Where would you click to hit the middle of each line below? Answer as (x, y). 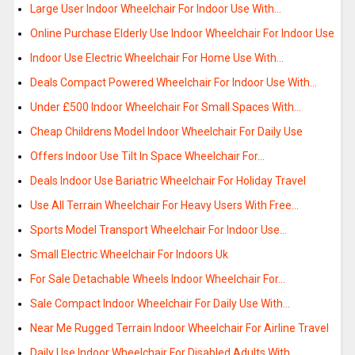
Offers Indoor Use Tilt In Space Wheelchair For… (147, 157)
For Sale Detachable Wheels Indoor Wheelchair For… (157, 279)
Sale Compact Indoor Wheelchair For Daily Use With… (160, 304)
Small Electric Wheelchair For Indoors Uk (129, 255)
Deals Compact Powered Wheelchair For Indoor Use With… (173, 83)
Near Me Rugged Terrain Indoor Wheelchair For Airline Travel (179, 328)
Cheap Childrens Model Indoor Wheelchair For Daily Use (166, 132)
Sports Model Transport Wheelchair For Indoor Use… (158, 230)
